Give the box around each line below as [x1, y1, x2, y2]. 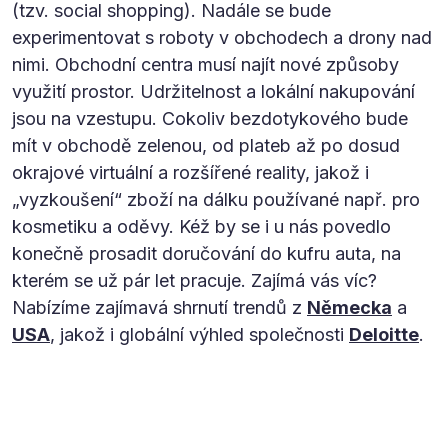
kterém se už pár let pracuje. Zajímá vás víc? [12, 269, 377, 291]
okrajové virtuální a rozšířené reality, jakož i [12, 161, 369, 183]
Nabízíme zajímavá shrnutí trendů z [12, 296, 307, 318]
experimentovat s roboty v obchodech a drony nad [12, 26, 432, 48]
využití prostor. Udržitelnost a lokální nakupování [12, 80, 415, 102]
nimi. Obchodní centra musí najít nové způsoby [12, 53, 399, 75]
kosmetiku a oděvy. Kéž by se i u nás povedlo [12, 215, 391, 237]
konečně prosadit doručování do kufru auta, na [12, 242, 401, 264]
